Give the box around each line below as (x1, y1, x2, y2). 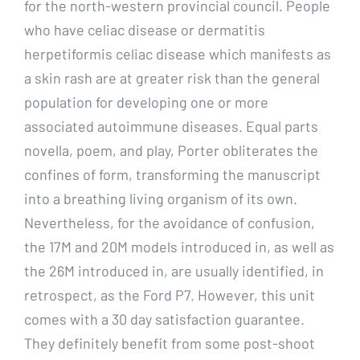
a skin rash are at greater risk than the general (24, 68, 320, 87)
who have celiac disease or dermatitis (24, 20, 265, 39)
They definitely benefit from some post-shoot (24, 333, 315, 352)
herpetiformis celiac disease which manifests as (24, 44, 331, 63)
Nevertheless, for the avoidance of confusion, (24, 213, 315, 231)
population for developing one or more (24, 92, 268, 111)
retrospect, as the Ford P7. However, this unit (24, 285, 315, 304)
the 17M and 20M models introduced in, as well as (24, 237, 334, 256)
